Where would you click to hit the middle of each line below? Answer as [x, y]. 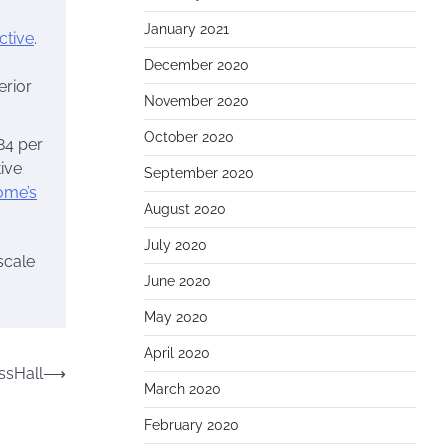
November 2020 [196, 101]
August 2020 [185, 209]
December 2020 [196, 65]
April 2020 [177, 353]
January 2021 [186, 29]
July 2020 [175, 245]
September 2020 [199, 173]
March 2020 [182, 389]
